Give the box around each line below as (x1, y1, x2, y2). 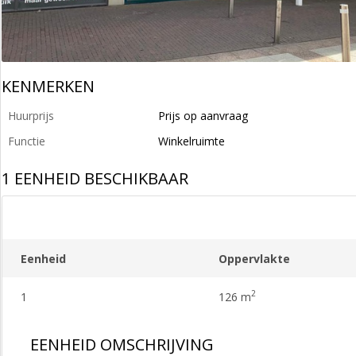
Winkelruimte (158, 133, 225, 149)
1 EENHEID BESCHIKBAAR (2, 168, 188, 189)
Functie (8, 133, 45, 149)
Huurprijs (8, 108, 54, 123)
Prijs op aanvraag (158, 108, 248, 123)
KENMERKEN (2, 75, 95, 97)
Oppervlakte (218, 250, 290, 266)
